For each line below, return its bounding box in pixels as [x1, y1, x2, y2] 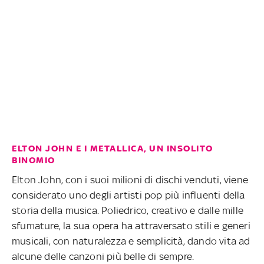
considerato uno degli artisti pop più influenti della [12, 189, 245, 201]
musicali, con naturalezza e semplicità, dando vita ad [12, 235, 250, 247]
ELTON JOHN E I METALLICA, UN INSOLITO [12, 143, 213, 154]
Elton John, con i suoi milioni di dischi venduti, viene [12, 173, 249, 186]
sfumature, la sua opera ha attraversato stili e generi [12, 219, 250, 232]
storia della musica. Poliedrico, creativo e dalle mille [12, 204, 244, 216]
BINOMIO [12, 154, 55, 166]
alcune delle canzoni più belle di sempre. [12, 250, 194, 262]
